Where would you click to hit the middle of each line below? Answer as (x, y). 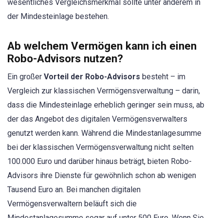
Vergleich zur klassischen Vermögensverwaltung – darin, (104, 91)
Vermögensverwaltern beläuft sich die (72, 204)
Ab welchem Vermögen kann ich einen (102, 46)
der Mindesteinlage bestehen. (58, 17)
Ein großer (26, 77)
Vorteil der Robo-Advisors (92, 77)
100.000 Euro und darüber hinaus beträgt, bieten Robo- (100, 162)
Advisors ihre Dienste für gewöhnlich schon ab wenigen (102, 176)
